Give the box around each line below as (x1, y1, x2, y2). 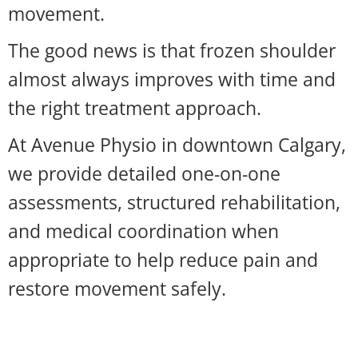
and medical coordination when (8, 218, 279, 244)
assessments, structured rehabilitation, (8, 189, 340, 215)
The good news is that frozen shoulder (8, 38, 336, 63)
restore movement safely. (8, 276, 226, 301)
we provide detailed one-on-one (8, 161, 280, 186)
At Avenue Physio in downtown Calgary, (8, 132, 346, 157)
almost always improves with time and (8, 66, 336, 92)
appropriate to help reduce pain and (8, 247, 318, 272)
